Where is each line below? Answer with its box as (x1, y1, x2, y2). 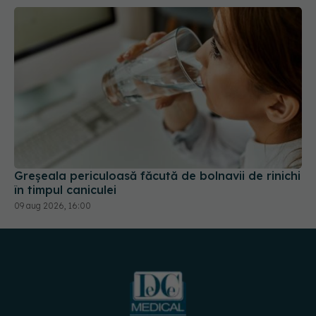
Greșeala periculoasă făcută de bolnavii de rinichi (14, 129, 300, 144)
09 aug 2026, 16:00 (14, 161, 91, 172)
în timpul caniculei (14, 143, 116, 158)
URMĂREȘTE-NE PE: (108, 286, 208, 299)
